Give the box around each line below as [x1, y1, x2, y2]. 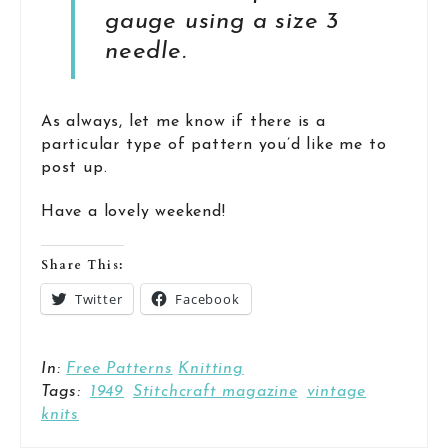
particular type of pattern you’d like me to [41, 136, 387, 153]
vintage [306, 384, 367, 401]
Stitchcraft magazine [132, 384, 298, 401]
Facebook [175, 290, 240, 309]
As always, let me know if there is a [41, 113, 326, 130]
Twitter [74, 290, 123, 309]
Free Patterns [66, 361, 173, 378]
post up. [41, 159, 108, 176]
